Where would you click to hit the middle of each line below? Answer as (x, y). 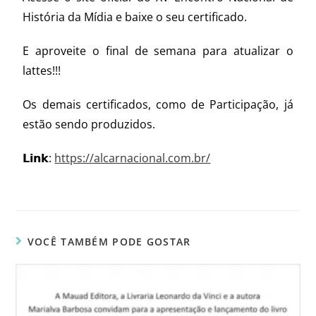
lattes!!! (42, 71)
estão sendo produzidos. (89, 124)
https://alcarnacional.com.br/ (133, 158)
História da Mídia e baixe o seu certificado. (135, 17)
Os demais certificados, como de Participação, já (158, 105)
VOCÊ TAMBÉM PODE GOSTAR (109, 242)
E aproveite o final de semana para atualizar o (158, 51)
